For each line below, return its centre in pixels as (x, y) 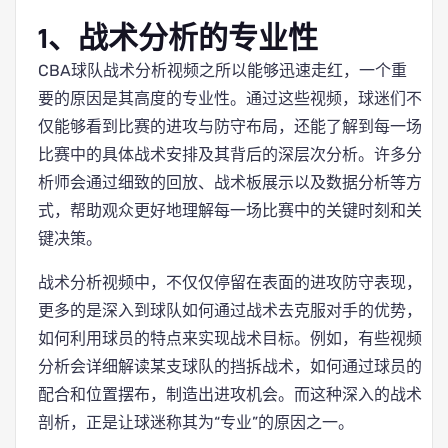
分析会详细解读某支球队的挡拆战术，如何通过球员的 (230, 366)
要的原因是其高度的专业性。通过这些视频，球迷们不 (230, 98)
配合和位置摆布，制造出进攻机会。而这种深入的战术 (230, 394)
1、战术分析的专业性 (178, 39)
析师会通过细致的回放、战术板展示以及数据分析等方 (230, 182)
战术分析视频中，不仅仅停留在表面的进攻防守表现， (230, 282)
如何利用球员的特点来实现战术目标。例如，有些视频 (230, 338)
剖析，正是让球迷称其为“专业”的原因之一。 (196, 422)
